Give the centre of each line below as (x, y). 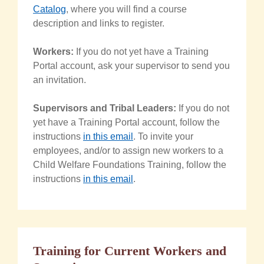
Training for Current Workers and (130, 250)
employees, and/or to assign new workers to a (128, 150)
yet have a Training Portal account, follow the (126, 122)
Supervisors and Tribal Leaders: (105, 108)
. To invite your (163, 136)
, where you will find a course (126, 9)
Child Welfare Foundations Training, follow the (130, 164)
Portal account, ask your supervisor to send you (131, 65)
